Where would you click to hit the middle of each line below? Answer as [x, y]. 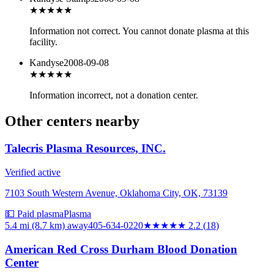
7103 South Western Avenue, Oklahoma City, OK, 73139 [116, 193]
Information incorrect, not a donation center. [114, 95]
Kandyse [46, 63]
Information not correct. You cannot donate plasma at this [139, 31]
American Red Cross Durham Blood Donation [121, 249]
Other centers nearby [72, 121]
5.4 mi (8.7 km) [35, 225]
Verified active [33, 172]
